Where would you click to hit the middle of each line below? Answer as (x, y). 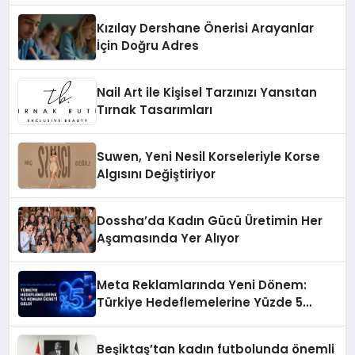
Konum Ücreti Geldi (158, 320)
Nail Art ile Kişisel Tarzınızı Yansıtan (207, 93)
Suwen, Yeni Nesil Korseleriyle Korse (209, 157)
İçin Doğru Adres (148, 46)
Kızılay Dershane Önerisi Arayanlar (206, 29)
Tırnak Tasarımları (155, 110)
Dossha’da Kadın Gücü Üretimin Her (210, 221)
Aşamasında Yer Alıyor (168, 239)
